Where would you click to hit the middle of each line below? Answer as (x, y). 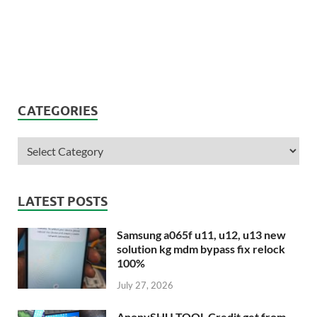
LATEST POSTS (63, 201)
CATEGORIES (58, 110)
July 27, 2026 (145, 286)
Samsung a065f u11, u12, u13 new (201, 234)
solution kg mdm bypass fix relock (201, 248)
